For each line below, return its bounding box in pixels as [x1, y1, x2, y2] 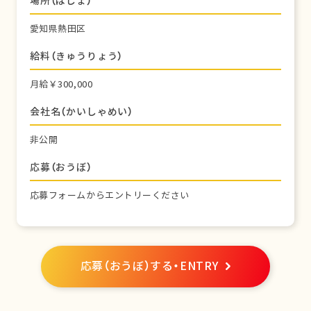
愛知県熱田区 [29, 23, 87, 35]
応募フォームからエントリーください [29, 190, 190, 201]
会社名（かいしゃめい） [29, 105, 134, 118]
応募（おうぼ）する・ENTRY [80, 259, 219, 273]
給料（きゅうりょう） [29, 49, 124, 62]
